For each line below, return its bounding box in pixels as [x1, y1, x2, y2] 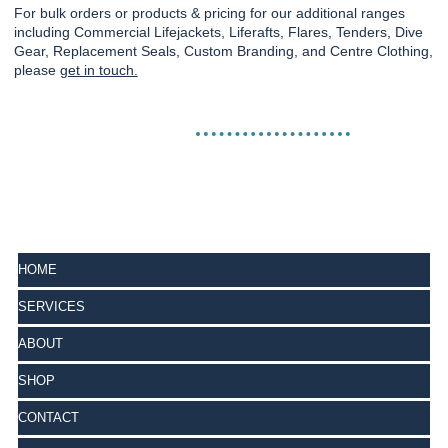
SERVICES [18, 299, 86, 315]
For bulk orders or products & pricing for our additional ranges [13, 4, 405, 21]
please [13, 61, 60, 78]
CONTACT [18, 410, 80, 426]
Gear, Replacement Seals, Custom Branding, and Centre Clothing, [13, 42, 433, 59]
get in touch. [59, 61, 138, 78]
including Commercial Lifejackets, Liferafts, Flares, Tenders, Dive [13, 23, 423, 40]
